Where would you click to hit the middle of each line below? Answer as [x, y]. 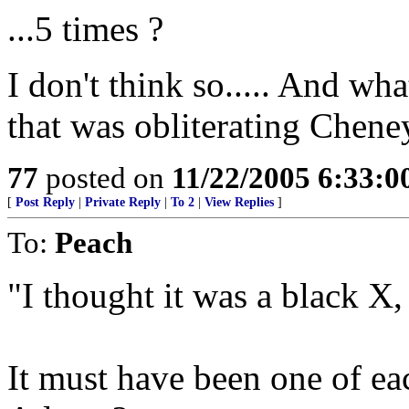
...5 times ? [85, 29]
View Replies [239, 202]
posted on [105, 178]
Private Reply [123, 202]
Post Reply [45, 202]
